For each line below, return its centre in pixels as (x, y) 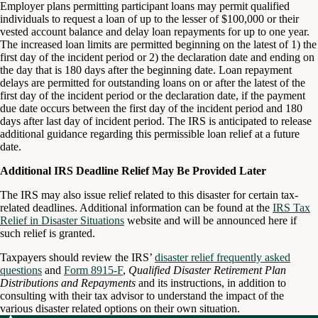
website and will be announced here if (210, 220)
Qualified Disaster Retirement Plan (207, 270)
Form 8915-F (93, 270)
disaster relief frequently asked (223, 257)
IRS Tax (291, 207)
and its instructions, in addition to (211, 283)
